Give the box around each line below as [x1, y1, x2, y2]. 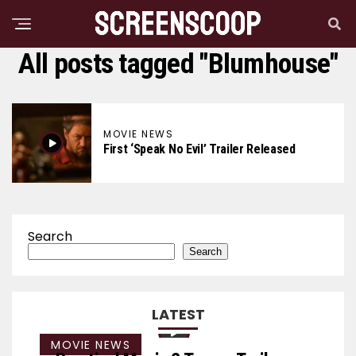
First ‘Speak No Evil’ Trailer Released [103, 141, 296, 157]
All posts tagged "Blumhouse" [17, 47, 339, 80]
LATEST [151, 304, 205, 324]
